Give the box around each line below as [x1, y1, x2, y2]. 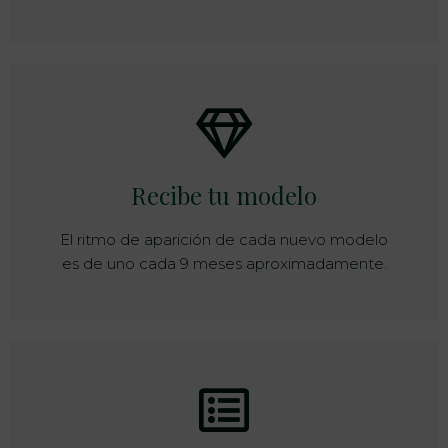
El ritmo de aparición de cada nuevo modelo [60, 229, 388, 249]
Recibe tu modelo [131, 178, 317, 211]
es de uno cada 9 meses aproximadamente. [61, 253, 387, 273]
